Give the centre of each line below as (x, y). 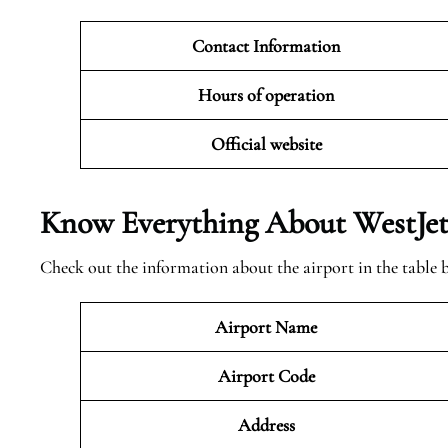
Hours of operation (268, 95)
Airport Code (268, 376)
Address (268, 425)
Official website (268, 144)
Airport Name (268, 327)
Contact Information (268, 46)
